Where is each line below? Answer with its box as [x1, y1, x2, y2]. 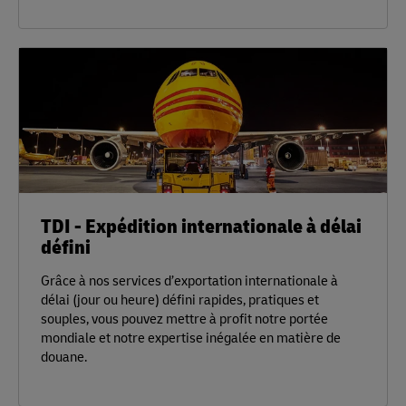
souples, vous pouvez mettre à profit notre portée [41, 308, 328, 328]
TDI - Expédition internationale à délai [41, 210, 362, 239]
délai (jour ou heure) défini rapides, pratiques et [41, 289, 319, 309]
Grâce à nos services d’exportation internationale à [41, 270, 338, 290]
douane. [41, 346, 87, 366]
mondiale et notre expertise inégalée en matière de [41, 327, 341, 347]
